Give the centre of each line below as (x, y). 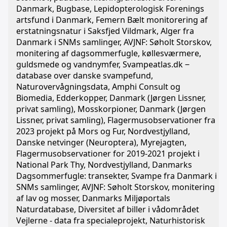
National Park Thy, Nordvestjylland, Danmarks (104, 165)
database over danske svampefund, (85, 75)
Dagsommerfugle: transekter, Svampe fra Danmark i (117, 176)
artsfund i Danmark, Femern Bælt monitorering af (112, 20)
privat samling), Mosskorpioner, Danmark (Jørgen (111, 109)
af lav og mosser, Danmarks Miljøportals (93, 198)
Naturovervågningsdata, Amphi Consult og (98, 87)
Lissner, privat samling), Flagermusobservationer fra (116, 120)
